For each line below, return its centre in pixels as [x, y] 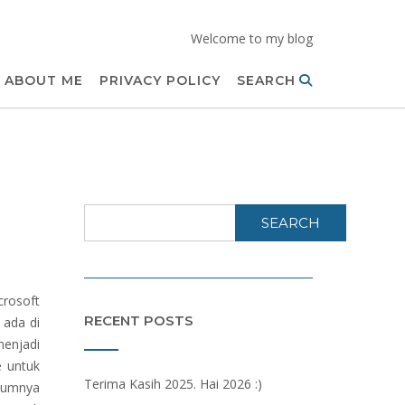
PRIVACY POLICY [160, 80]
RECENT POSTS [138, 320]
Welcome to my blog [252, 38]
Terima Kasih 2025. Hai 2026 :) [173, 384]
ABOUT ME [44, 80]
